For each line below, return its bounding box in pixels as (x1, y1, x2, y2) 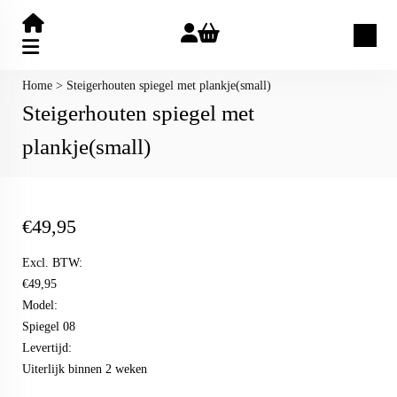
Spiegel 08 (22, 320, 75, 333)
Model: (22, 299, 58, 312)
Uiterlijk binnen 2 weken (22, 362, 147, 376)
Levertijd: (22, 341, 72, 354)
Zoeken (354, 27, 392, 42)
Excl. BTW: (22, 256, 82, 269)
